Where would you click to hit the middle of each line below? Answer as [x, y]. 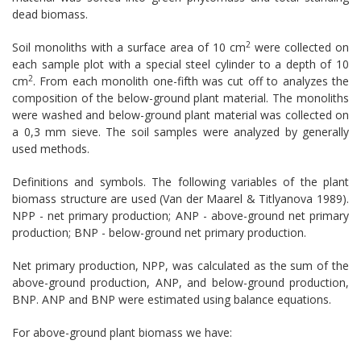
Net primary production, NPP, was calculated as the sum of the [180, 265]
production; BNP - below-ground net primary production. [159, 232]
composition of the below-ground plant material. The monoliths [180, 98]
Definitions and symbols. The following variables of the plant [180, 181]
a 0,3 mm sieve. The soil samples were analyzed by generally [180, 131]
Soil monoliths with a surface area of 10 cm [129, 47]
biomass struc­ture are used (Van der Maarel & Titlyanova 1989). [180, 198]
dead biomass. [50, 14]
